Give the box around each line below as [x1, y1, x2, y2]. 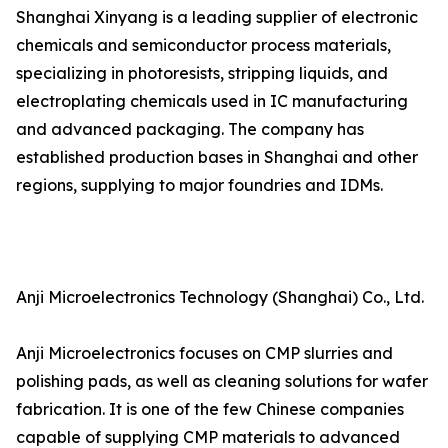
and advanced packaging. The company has [16, 119, 364, 140]
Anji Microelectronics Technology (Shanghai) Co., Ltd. [16, 287, 424, 308]
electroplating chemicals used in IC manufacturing [16, 91, 408, 112]
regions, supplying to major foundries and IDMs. [16, 175, 383, 196]
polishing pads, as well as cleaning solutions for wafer [16, 371, 428, 392]
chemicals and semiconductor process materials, [16, 35, 391, 56]
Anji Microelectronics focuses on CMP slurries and [16, 343, 393, 364]
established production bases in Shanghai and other [16, 147, 418, 168]
